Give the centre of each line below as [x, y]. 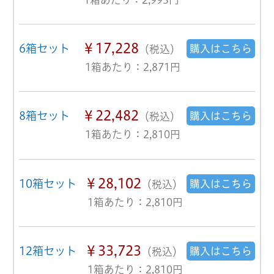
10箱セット [48, 183]
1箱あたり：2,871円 [132, 67]
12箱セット [48, 251]
